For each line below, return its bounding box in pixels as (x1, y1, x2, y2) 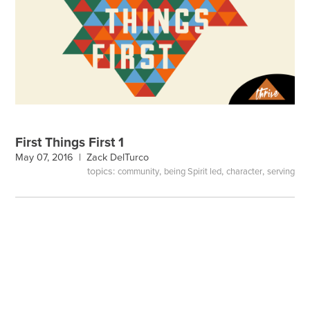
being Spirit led (163, 165, 221, 177)
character (226, 165, 262, 177)
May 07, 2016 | (15, 152, 87, 164)
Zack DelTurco (86, 152, 149, 164)
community (117, 165, 159, 177)
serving (266, 165, 295, 177)
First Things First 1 (15, 134, 125, 151)
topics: (86, 165, 118, 177)
